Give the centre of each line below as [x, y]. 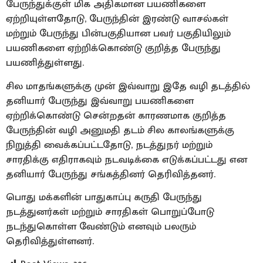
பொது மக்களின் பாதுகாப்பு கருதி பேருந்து [104, 198]
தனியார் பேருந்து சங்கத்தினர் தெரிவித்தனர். [111, 174]
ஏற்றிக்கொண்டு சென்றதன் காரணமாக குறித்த [116, 115]
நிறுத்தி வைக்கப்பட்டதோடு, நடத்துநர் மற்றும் [109, 145]
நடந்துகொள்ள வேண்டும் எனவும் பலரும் [101, 227]
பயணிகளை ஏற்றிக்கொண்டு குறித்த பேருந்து [113, 48]
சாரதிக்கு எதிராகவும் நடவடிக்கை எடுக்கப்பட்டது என [127, 159]
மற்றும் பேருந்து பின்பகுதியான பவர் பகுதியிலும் [118, 34]
